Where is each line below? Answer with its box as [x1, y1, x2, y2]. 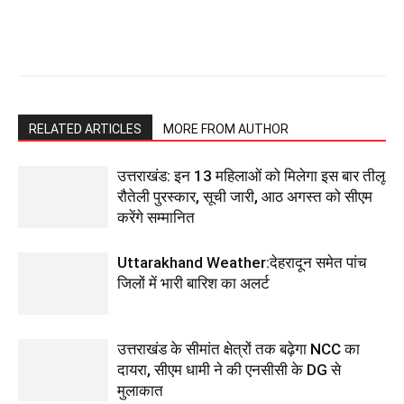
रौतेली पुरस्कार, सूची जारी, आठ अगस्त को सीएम [117, 187, 372, 206]
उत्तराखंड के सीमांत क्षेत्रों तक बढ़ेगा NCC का [117, 339, 360, 358]
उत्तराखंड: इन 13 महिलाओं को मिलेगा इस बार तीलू [117, 166, 385, 185]
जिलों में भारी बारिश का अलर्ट [117, 273, 270, 292]
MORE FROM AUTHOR [163, 121, 289, 136]
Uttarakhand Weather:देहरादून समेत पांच [117, 252, 367, 271]
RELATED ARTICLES [29, 121, 142, 136]
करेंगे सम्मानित [117, 207, 195, 226]
